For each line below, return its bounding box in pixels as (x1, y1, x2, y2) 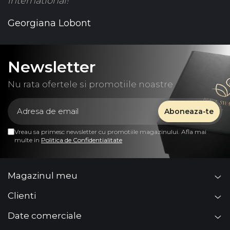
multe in (14, 136, 41, 144)
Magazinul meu (8, 170, 78, 181)
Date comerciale (8, 210, 82, 221)
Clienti (8, 190, 36, 201)
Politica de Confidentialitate (41, 136, 122, 144)
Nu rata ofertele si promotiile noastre (8, 79, 173, 89)
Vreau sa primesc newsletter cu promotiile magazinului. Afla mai (14, 127, 206, 136)
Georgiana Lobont (8, 17, 91, 29)
